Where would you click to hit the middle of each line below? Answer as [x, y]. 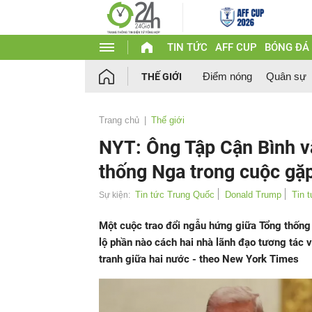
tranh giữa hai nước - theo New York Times [199, 259]
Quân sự [286, 76]
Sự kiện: [115, 195]
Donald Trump [253, 195]
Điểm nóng [227, 76]
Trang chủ [119, 120]
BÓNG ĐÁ [287, 47]
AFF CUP [236, 47]
